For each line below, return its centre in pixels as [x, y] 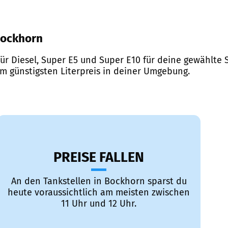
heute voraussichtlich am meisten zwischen [99, 193]
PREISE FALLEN [99, 158]
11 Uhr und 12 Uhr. [99, 204]
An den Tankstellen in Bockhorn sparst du [99, 181]
